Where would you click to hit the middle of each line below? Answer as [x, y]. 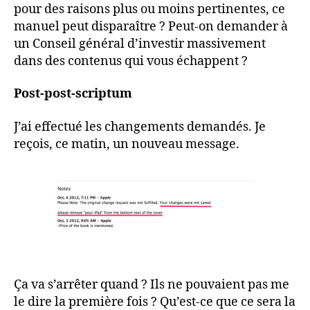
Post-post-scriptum [73, 94]
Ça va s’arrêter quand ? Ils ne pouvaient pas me [152, 284]
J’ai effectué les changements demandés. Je [140, 127]
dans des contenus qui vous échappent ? [131, 61]
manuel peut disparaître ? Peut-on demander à [151, 26]
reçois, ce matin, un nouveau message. [127, 144]
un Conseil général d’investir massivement [140, 44]
